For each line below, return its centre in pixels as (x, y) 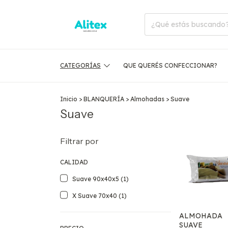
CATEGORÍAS (80, 66)
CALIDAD (74, 162)
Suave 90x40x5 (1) (101, 179)
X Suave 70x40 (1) (99, 195)
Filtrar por (79, 141)
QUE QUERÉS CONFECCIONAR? (170, 66)
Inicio (69, 99)
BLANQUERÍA (104, 99)
